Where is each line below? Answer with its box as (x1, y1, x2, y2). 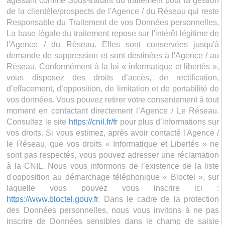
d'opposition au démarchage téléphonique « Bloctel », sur (7, 172, 219, 181)
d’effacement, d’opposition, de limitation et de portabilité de (7, 84, 219, 93)
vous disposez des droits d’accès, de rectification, (7, 73, 219, 82)
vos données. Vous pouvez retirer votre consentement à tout (7, 95, 219, 104)
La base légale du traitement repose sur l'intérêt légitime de (7, 29, 219, 38)
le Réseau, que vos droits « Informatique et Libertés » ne (7, 139, 219, 148)
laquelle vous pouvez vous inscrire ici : (7, 183, 219, 192)
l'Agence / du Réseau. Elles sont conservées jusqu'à (7, 40, 219, 49)
